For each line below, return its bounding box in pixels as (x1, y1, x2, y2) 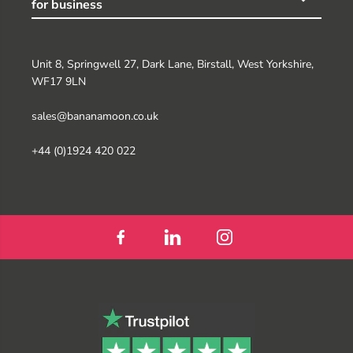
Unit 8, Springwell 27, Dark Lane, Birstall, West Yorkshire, (32, 56, 314, 72)
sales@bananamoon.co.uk (32, 108, 158, 124)
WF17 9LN (32, 73, 86, 89)
